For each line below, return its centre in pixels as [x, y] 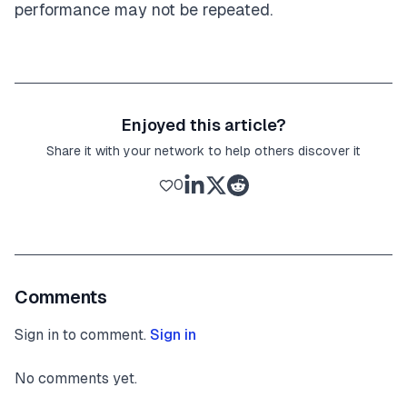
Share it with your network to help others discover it [203, 150]
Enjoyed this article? [203, 124]
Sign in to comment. [80, 334]
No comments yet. [76, 378]
